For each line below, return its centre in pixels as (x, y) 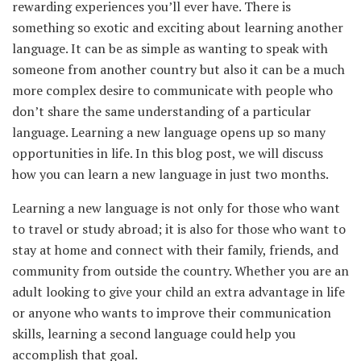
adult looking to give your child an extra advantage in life (178, 291)
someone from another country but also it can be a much (178, 69)
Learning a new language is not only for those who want (176, 207)
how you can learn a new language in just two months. (170, 174)
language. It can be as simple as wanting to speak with (170, 48)
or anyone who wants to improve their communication (172, 312)
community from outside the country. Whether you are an (180, 270)
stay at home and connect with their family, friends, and (175, 249)
